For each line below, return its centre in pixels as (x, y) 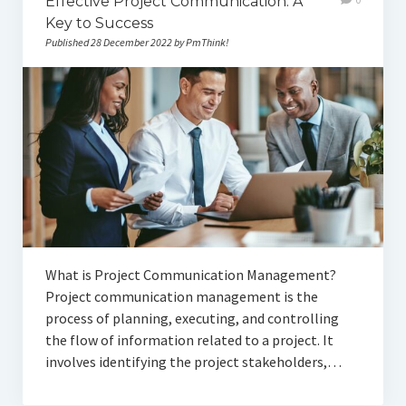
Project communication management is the (181, 297)
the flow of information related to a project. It (189, 340)
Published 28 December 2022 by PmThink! (136, 42)
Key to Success (99, 23)
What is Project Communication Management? (190, 275)
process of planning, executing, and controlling (192, 319)
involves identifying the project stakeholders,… (193, 362)
